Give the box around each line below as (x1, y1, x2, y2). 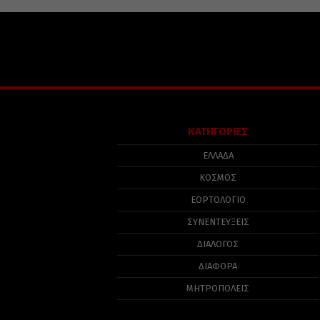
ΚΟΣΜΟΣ (199, 172, 237, 183)
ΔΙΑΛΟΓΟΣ (197, 239, 239, 249)
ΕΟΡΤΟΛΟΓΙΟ (190, 194, 246, 205)
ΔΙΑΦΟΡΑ (199, 261, 238, 271)
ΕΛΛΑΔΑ (202, 150, 234, 161)
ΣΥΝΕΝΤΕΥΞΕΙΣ (186, 216, 249, 227)
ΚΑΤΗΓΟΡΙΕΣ (188, 125, 249, 138)
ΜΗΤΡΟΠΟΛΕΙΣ (186, 283, 250, 294)
